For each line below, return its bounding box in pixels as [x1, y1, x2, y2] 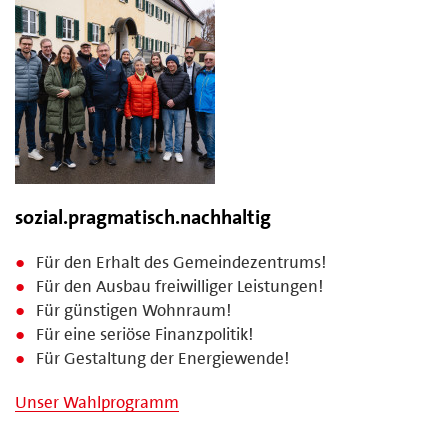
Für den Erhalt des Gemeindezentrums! [36, 250, 327, 273]
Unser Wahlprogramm [15, 390, 179, 413]
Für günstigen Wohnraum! [36, 298, 232, 321]
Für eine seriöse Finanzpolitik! [36, 322, 254, 345]
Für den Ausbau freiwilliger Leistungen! [36, 274, 324, 297]
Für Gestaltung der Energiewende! [36, 346, 290, 369]
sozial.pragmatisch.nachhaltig [15, 203, 271, 230]
